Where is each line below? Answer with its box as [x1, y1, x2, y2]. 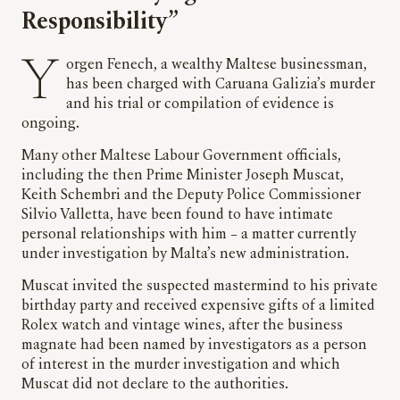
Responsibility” [21, 11, 179, 36]
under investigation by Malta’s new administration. [21, 247, 353, 262]
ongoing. [21, 117, 79, 132]
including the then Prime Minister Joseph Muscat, [21, 169, 344, 184]
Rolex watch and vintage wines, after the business [21, 319, 343, 334]
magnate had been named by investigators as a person [21, 338, 367, 354]
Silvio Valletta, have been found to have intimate [21, 208, 333, 223]
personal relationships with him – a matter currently [21, 228, 356, 243]
